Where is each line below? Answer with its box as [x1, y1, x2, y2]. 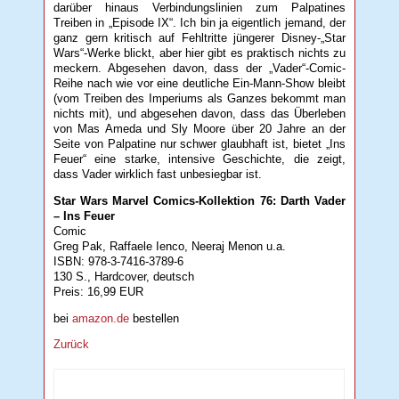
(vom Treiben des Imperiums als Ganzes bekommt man [53, 92, 346, 106]
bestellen [129, 311, 180, 325]
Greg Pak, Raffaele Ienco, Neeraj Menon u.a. [53, 239, 287, 253]
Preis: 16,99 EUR [53, 284, 144, 298]
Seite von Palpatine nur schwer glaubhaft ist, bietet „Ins [53, 137, 346, 151]
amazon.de [72, 311, 130, 325]
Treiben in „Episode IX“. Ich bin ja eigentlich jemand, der [53, 16, 346, 30]
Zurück [53, 337, 90, 351]
